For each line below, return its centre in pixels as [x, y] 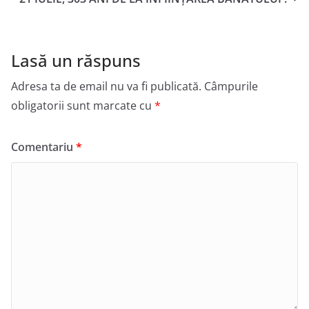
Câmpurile [231, 87]
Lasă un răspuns [76, 61]
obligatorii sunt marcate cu [83, 106]
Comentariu [43, 147]
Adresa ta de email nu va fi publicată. [106, 87]
